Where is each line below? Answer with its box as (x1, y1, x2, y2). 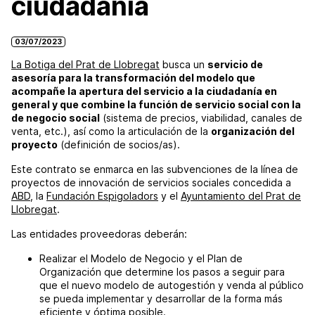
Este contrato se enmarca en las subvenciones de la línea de (11, 162, 298, 175)
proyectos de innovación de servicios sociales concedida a (11, 176, 291, 188)
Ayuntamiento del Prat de (181, 189, 301, 202)
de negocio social (11, 111, 100, 124)
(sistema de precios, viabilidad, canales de (100, 111, 302, 124)
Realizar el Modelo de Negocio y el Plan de (39, 252, 243, 264)
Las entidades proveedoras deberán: (11, 227, 187, 240)
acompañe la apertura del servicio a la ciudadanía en (11, 84, 277, 97)
